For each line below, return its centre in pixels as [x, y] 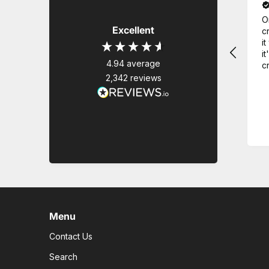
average [144, 64]
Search [63, 256]
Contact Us [71, 237]
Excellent [133, 30]
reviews [146, 78]
